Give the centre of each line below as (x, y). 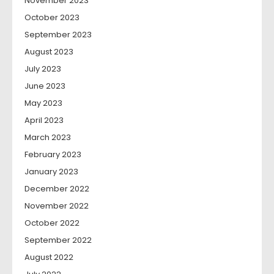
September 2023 (58, 35)
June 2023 (45, 86)
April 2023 (44, 120)
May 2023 (43, 103)
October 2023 (52, 17)
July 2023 (43, 69)
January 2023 (51, 172)
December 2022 (57, 189)
